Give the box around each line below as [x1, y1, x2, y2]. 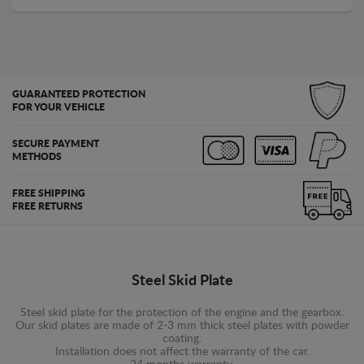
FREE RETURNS [12, 201, 83, 211]
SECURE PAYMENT [12, 138, 99, 149]
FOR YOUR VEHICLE [12, 102, 105, 112]
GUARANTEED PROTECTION [12, 89, 145, 99]
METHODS [12, 151, 62, 162]
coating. [162, 332, 201, 344]
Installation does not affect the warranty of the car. [54, 345, 310, 357]
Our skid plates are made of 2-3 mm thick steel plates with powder [15, 319, 349, 331]
